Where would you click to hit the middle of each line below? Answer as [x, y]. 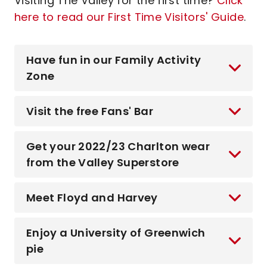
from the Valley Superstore [103, 162]
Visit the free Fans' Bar [90, 111]
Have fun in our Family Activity [114, 60]
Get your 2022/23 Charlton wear [118, 146]
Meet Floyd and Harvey [92, 198]
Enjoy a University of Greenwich [116, 233]
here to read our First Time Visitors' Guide [129, 17]
